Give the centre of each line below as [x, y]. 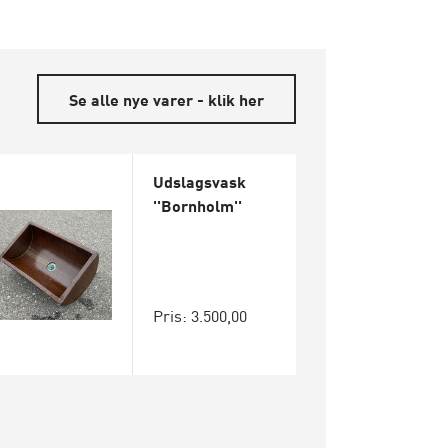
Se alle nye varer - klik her [166, 99]
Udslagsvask [200, 181]
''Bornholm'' [198, 205]
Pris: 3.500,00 [200, 315]
